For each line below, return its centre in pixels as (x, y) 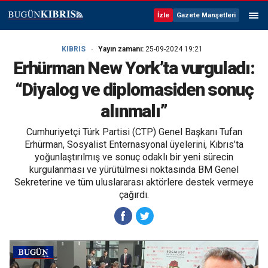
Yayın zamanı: (122, 49)
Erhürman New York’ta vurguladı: (134, 68)
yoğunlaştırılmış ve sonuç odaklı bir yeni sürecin (134, 157)
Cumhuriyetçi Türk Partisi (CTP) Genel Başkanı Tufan (134, 132)
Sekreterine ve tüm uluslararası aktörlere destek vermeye (134, 182)
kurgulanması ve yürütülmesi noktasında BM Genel (134, 170)
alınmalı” (134, 111)
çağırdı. (134, 195)
